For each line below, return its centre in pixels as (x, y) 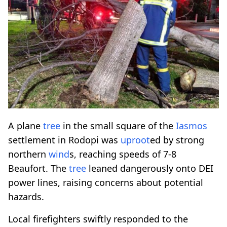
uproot (135, 140)
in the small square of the (118, 125)
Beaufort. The (39, 168)
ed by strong (177, 140)
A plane (26, 125)
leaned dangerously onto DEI (150, 168)
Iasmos (192, 125)
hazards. (26, 196)
